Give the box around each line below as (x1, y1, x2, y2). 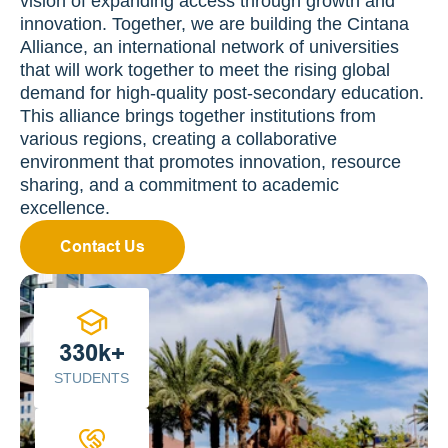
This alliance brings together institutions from (20, 106, 376, 126)
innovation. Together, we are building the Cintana (20, 14, 409, 34)
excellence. (20, 198, 110, 218)
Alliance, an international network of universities (20, 37, 399, 57)
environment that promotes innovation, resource (20, 152, 401, 172)
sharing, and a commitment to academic (20, 175, 339, 195)
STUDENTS (54, 370, 129, 386)
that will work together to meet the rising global (20, 60, 390, 80)
